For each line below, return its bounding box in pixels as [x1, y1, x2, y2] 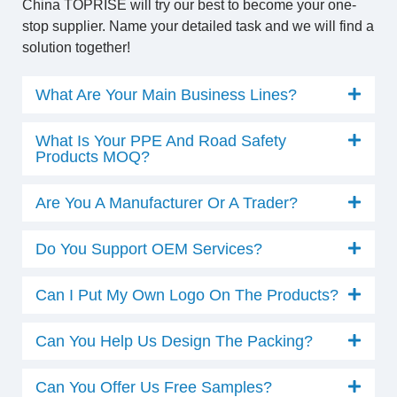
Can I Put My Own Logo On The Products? [35, 286, 339, 304]
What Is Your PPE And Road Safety [35, 132, 286, 150]
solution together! [22, 40, 130, 55]
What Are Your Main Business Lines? [35, 86, 297, 104]
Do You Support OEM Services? [35, 240, 262, 258]
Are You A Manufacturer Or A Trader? [35, 194, 298, 212]
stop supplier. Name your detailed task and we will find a [22, 19, 374, 34]
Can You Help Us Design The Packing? [35, 332, 313, 350]
